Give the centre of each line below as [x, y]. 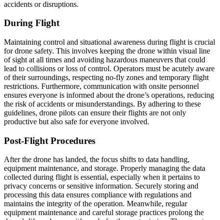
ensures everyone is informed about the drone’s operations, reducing [109, 95]
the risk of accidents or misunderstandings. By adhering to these [102, 104]
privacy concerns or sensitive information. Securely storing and [101, 186]
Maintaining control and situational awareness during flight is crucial [110, 42]
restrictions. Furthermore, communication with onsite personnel [101, 86]
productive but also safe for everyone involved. [77, 122]
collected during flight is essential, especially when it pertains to [102, 177]
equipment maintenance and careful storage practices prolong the [104, 213]
